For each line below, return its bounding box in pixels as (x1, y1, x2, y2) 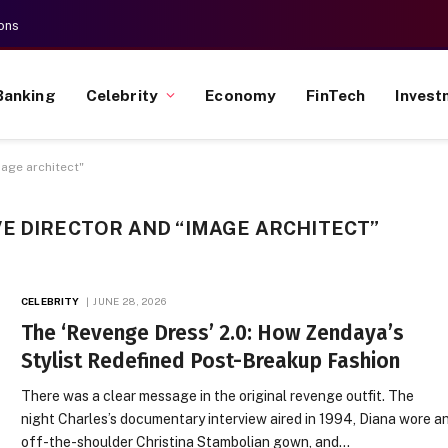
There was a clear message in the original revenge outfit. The (21, 388, 415, 404)
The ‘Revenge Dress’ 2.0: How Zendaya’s (21, 320, 405, 346)
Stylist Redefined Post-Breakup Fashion (21, 348, 401, 374)
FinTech (306, 85, 366, 104)
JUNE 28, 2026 (93, 295, 167, 307)
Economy (205, 85, 277, 104)
